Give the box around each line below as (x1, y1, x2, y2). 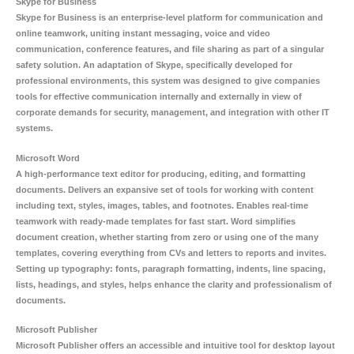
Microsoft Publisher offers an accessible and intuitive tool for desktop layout (16, 341, 335, 351)
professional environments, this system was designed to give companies (16, 76, 320, 86)
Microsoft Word (16, 153, 80, 163)
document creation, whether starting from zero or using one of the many (16, 232, 318, 242)
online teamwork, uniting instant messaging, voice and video (16, 28, 270, 39)
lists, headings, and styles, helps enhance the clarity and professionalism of (16, 279, 332, 289)
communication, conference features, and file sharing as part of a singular (16, 44, 324, 55)
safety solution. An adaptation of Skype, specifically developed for (16, 60, 292, 70)
